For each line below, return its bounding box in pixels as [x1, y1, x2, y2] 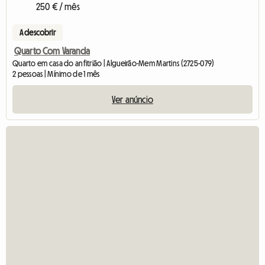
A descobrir [20, 28, 56, 37]
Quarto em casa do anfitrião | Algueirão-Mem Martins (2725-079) [12, 59, 215, 68]
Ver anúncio [112, 95, 153, 105]
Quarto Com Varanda [14, 46, 90, 56]
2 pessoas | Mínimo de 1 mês [12, 70, 100, 79]
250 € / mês [36, 2, 80, 12]
